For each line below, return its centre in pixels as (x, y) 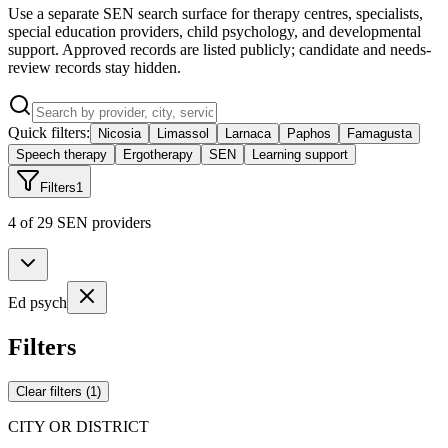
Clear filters (49, 391)
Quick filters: (49, 132)
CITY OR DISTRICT (78, 426)
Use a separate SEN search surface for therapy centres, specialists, (215, 13)
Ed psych (37, 302)
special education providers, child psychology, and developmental (214, 31)
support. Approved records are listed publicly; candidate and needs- (219, 49)
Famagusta (379, 133)
